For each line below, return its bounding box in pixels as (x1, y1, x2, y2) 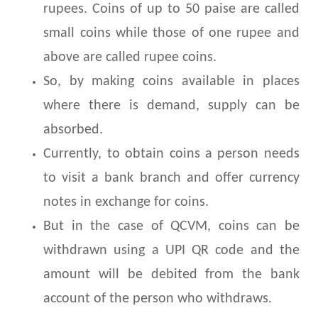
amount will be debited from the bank (43, 268, 300, 283)
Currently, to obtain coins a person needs (43, 147, 300, 162)
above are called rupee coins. (43, 50, 217, 65)
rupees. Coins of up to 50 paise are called (43, 2, 300, 17)
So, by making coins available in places (43, 75, 300, 89)
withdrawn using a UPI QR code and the (43, 243, 300, 258)
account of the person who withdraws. (43, 292, 273, 307)
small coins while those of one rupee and (43, 26, 300, 41)
